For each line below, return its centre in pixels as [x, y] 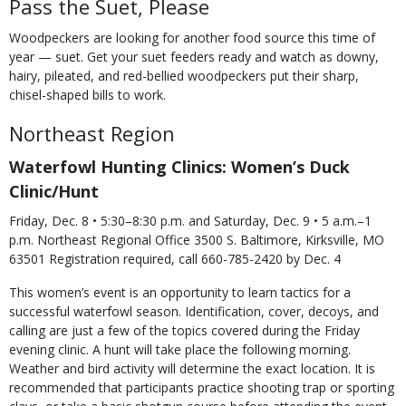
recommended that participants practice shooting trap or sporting [202, 387]
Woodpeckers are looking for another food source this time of [192, 38]
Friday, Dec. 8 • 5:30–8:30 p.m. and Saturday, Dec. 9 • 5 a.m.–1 [190, 221]
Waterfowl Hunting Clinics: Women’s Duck [179, 167]
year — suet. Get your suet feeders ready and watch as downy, [194, 57]
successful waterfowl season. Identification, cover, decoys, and [194, 311]
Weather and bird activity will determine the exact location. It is [192, 368]
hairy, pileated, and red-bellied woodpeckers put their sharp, [184, 76]
